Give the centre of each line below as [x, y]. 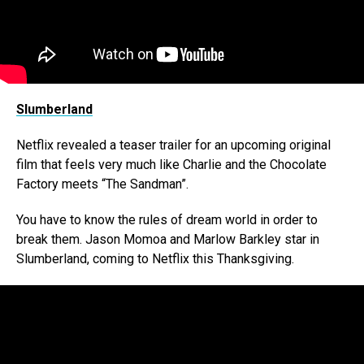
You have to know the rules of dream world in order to [167, 220]
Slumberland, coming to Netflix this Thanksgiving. [155, 259]
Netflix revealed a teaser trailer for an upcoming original [173, 145]
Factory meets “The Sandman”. [102, 184]
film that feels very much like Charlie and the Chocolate [171, 165]
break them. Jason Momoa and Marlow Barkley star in [168, 240]
